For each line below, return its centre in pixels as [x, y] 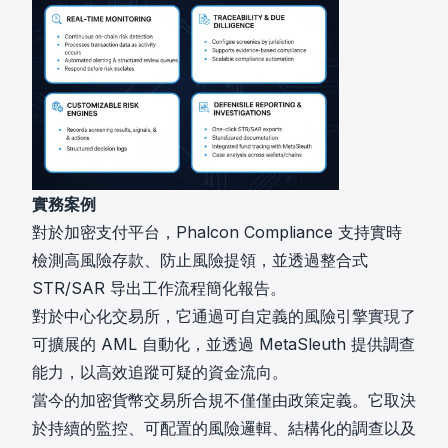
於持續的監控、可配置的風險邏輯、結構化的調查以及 [224, 428]
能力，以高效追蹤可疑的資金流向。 [160, 372]
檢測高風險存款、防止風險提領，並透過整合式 [200, 260]
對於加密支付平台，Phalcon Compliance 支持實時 [217, 232]
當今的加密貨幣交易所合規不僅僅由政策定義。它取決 [224, 400]
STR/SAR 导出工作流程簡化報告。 [159, 288]
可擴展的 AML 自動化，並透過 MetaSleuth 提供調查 [223, 344]
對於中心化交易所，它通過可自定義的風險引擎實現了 [224, 316]
